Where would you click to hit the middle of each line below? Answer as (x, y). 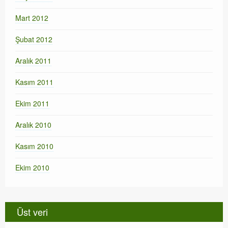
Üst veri (32, 212)
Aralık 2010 (33, 125)
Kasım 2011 (34, 82)
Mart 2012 (32, 18)
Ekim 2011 (32, 104)
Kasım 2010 (34, 146)
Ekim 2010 (32, 168)
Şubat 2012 (34, 39)
